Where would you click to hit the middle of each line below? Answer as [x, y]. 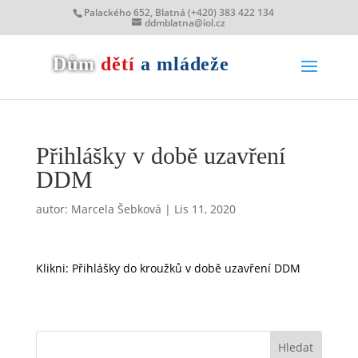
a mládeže [185, 64]
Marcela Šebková [116, 209]
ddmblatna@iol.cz [185, 23]
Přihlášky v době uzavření [160, 155]
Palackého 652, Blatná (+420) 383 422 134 [179, 12]
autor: [53, 209]
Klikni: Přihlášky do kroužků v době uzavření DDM [168, 268]
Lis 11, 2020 [205, 209]
